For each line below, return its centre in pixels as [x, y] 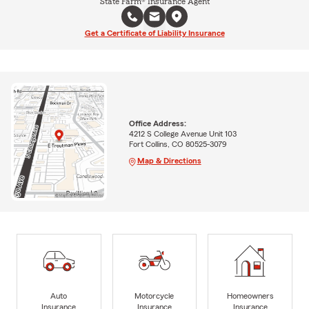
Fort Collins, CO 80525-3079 [178, 144]
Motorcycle [154, 296]
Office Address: [157, 123]
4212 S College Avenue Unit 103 [182, 133]
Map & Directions [169, 160]
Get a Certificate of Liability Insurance [154, 33]
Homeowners [250, 296]
